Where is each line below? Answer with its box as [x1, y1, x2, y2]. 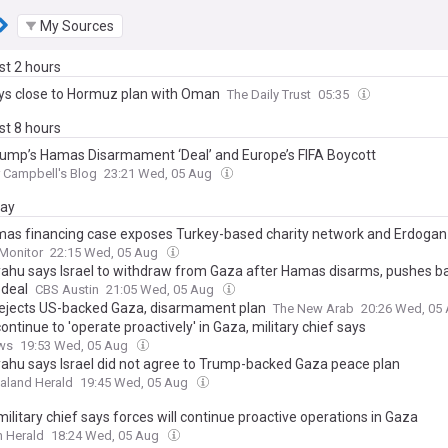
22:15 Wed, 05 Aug [50, 245, 161, 260]
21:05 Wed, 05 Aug [106, 282, 217, 297]
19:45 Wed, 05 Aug [80, 375, 191, 390]
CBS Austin [35, 282, 99, 297]
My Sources [40, 17, 114, 34]
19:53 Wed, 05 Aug [20, 338, 131, 353]
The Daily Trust [227, 87, 311, 102]
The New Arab [273, 301, 354, 316]
